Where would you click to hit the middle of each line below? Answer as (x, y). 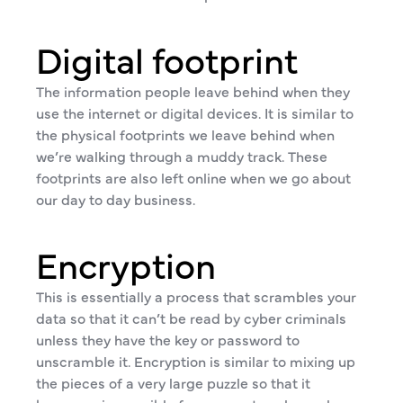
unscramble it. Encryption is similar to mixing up (196, 361)
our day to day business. (116, 199)
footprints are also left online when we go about (193, 177)
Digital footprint (167, 58)
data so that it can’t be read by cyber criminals (191, 318)
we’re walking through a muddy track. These (182, 156)
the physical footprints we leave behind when (185, 134)
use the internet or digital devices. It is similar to (195, 112)
